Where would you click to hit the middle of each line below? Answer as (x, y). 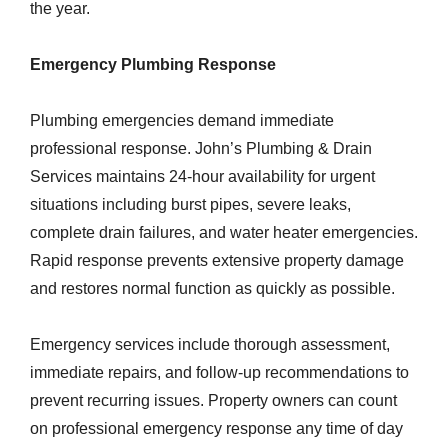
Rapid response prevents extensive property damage (217, 260)
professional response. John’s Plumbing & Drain (201, 148)
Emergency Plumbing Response (153, 64)
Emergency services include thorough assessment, (210, 344)
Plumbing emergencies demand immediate (182, 120)
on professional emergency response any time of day (216, 428)
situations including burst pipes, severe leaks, (190, 204)
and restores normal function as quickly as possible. (212, 288)
